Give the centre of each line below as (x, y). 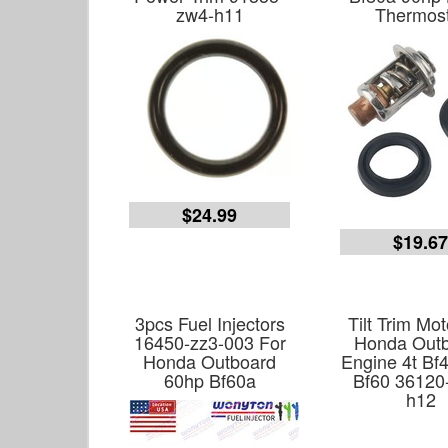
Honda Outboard (210, 361)
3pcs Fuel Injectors (209, 323)
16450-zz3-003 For (209, 342)
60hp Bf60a (209, 380)
